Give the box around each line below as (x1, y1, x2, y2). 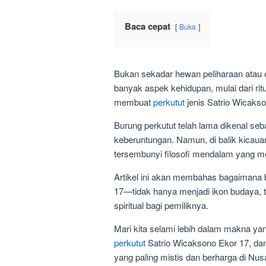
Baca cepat (125, 20, 170, 33)
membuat (114, 96, 153, 109)
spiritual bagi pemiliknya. (114, 199, 208, 212)
